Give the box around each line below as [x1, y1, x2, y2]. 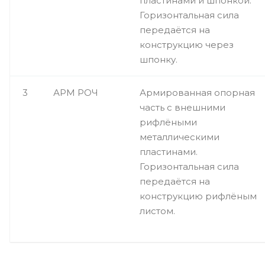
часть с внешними [140, 101, 225, 113]
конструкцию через [140, 38, 234, 50]
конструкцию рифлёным [140, 190, 257, 202]
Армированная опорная [140, 86, 255, 98]
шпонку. [140, 53, 177, 65]
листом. [140, 205, 175, 216]
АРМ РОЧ [53, 86, 98, 98]
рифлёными [140, 116, 197, 128]
